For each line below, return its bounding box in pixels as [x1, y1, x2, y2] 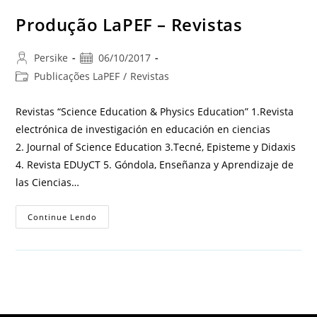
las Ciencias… [16, 175, 80, 189]
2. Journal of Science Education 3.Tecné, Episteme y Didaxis [16, 139, 296, 154]
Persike [34, 50, 69, 64]
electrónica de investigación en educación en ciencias [16, 122, 271, 136]
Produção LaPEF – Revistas [16, 12, 243, 36]
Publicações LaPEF [34, 69, 120, 83]
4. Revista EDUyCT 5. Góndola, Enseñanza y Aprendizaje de [16, 157, 294, 171]
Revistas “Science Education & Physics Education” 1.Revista [16, 104, 294, 118]
